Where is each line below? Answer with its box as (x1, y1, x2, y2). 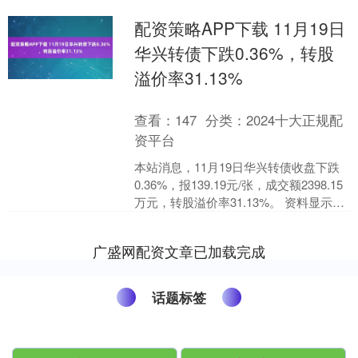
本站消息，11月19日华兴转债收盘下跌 (134, 158, 340, 176)
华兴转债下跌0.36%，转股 (134, 41, 335, 66)
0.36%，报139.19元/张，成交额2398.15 (134, 176, 344, 193)
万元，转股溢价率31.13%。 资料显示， (134, 193, 345, 211)
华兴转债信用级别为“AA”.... (134, 211, 278, 229)
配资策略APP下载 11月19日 (134, 16, 346, 41)
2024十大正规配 (246, 110, 344, 130)
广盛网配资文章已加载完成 (93, 241, 265, 262)
